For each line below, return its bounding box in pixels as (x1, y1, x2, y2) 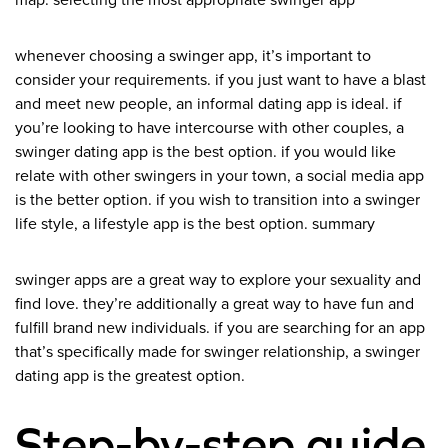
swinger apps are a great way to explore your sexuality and (15, 270, 421, 291)
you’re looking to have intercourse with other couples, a (15, 118, 404, 139)
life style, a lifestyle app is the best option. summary (15, 214, 375, 235)
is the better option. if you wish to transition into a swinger (15, 190, 420, 211)
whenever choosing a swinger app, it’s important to (15, 46, 371, 67)
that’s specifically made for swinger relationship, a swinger (15, 342, 420, 363)
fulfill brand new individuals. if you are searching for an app (15, 318, 425, 339)
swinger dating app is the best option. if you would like (15, 142, 396, 163)
